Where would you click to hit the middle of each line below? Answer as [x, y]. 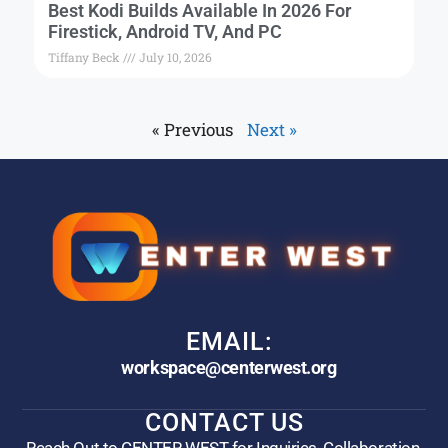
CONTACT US [224, 423]
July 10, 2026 [174, 57]
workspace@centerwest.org [229, 368]
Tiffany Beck [85, 57]
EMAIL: [229, 342]
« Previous [192, 130]
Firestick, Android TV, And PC [165, 32]
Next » [271, 130]
